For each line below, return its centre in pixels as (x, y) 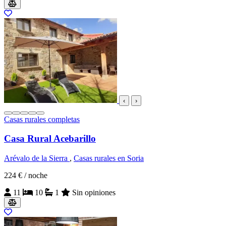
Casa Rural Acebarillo (50, 139)
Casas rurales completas (42, 119)
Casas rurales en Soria (109, 158)
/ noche (36, 176)
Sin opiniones (94, 193)
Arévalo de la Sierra (37, 158)
